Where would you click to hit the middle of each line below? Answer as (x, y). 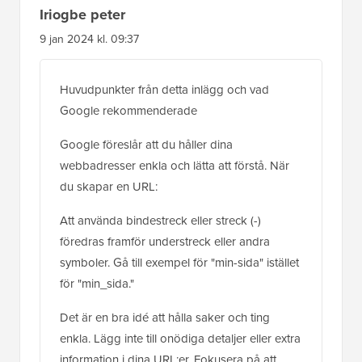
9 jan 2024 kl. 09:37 (89, 39)
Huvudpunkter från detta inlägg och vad (164, 89)
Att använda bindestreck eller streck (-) (160, 220)
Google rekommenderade (128, 110)
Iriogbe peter (82, 14)
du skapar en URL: (109, 186)
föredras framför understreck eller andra (165, 241)
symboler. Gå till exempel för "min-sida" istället (179, 262)
